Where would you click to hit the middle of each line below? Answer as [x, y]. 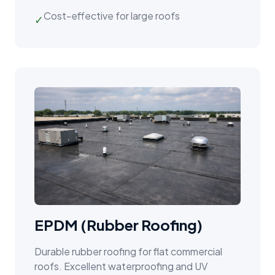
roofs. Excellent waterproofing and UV [121, 266]
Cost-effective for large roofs [112, 16]
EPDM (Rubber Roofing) [118, 225]
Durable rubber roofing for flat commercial [128, 252]
